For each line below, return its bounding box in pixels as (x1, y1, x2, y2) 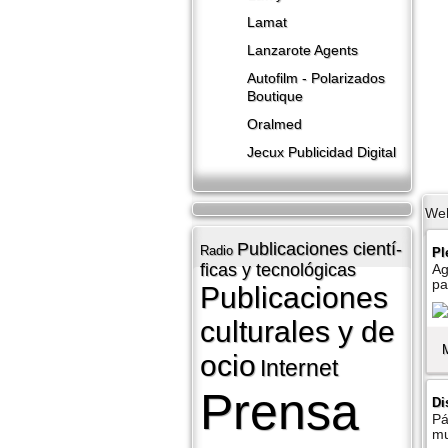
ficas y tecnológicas (200, 260, 356, 280)
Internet (260, 355, 338, 381)
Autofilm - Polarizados (247, 71, 385, 87)
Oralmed (247, 117, 302, 133)
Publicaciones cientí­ (237, 239, 402, 259)
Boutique (247, 89, 303, 105)
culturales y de (200, 315, 395, 348)
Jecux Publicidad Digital (247, 145, 396, 161)
